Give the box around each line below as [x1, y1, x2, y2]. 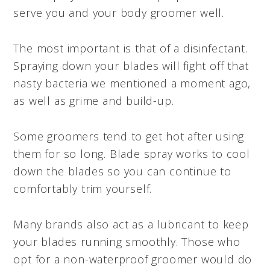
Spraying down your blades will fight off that [13, 58, 249, 73]
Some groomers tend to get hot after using [13, 128, 245, 143]
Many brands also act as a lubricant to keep [13, 216, 249, 231]
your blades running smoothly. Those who [13, 234, 240, 249]
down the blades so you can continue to [13, 163, 231, 178]
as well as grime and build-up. [13, 93, 174, 108]
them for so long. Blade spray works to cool [13, 146, 250, 161]
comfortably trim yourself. [13, 181, 152, 196]
